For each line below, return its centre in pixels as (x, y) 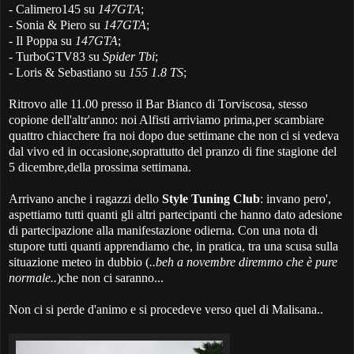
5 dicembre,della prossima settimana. (100, 168)
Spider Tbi (129, 57)
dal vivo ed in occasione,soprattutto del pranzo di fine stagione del (173, 152)
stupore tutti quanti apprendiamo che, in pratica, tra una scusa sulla (173, 247)
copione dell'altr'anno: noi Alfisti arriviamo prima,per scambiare (166, 120)
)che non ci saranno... (110, 278)
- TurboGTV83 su (56, 57)
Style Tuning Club (211, 199)
